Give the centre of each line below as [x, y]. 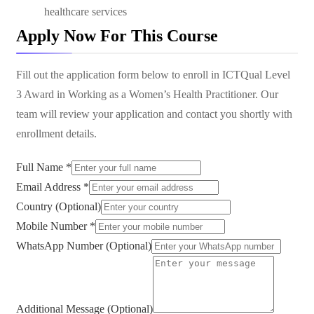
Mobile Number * [56, 226]
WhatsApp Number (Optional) [84, 246]
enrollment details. [56, 134]
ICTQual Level [256, 75]
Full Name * [44, 167]
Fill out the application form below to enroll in [119, 75]
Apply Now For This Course [117, 36]
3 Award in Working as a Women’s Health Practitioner [136, 94]
